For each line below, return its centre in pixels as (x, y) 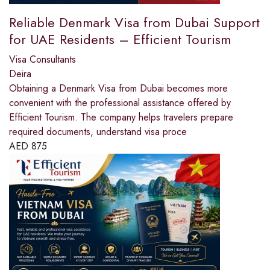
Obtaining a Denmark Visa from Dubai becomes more (118, 89)
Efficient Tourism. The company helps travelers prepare (121, 118)
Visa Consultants (42, 60)
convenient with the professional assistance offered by (120, 103)
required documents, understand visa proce (98, 132)
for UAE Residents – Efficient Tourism (120, 39)
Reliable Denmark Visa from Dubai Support (134, 23)
